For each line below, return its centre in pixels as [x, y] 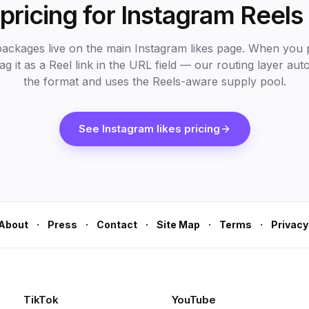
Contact [117, 225]
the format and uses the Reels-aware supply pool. [154, 81]
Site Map [178, 225]
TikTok [41, 300]
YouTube [193, 300]
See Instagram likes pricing [149, 129]
